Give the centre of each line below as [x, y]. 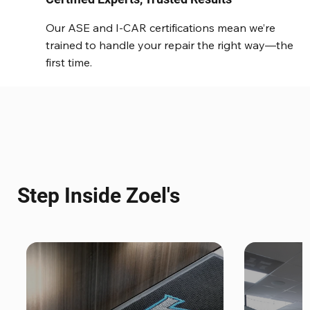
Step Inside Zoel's [99, 195]
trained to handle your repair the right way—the [170, 45]
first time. [69, 63]
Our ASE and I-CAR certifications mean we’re [161, 28]
